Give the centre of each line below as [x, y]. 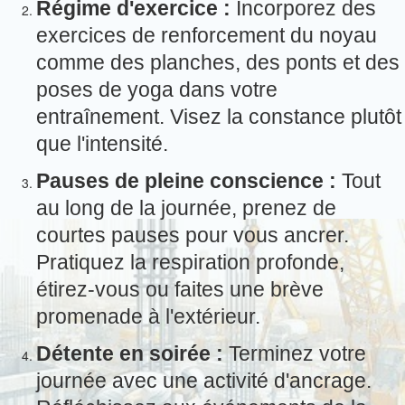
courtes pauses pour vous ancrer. [193, 235]
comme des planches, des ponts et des [218, 63]
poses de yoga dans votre [157, 90]
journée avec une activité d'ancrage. [204, 380]
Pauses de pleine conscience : [186, 181]
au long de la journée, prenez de [186, 208]
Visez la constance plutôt [286, 117]
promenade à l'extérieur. [148, 317]
